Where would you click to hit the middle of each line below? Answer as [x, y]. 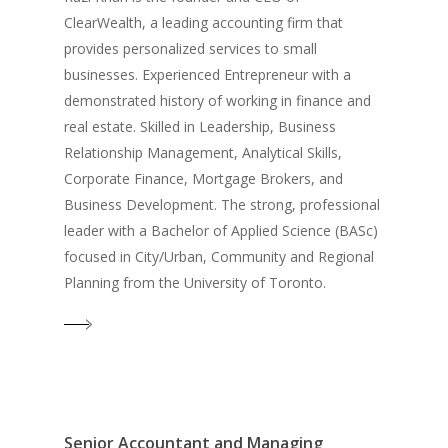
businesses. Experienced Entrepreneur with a [208, 74]
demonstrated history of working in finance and [218, 100]
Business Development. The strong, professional [222, 204]
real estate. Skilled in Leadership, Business [200, 126]
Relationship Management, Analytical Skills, [203, 152]
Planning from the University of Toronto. [195, 282]
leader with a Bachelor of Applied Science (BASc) [221, 230]
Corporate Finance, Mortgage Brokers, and [204, 178]
